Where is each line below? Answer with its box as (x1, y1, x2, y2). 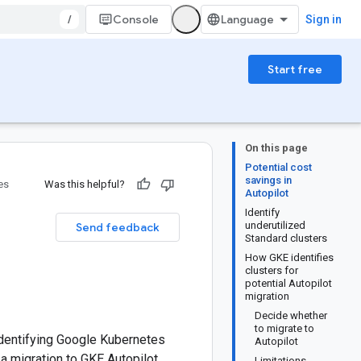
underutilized (245, 219, 305, 231)
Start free (268, 62, 322, 77)
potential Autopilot (245, 277, 332, 289)
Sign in (305, 13, 342, 26)
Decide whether (255, 309, 327, 322)
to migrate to (255, 322, 314, 334)
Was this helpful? (44, 178, 125, 190)
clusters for (245, 264, 298, 276)
